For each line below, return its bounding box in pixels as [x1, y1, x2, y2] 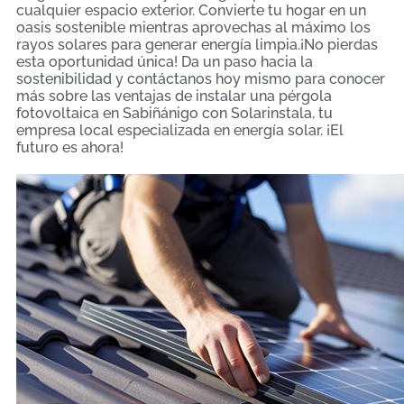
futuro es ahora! [16, 138, 124, 156]
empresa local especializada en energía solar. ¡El [16, 121, 344, 139]
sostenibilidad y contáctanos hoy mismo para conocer [16, 69, 385, 87]
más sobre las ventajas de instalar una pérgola [16, 87, 332, 105]
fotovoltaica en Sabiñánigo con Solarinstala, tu [16, 104, 333, 122]
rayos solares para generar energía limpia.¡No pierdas [16, 35, 378, 53]
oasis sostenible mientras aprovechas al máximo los [16, 18, 371, 36]
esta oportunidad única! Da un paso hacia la [16, 52, 313, 70]
